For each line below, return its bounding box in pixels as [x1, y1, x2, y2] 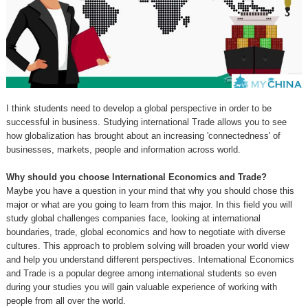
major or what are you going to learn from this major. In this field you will [5, 199, 292, 210]
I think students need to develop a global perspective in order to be [5, 103, 272, 114]
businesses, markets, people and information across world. [5, 144, 241, 155]
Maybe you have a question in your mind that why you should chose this [5, 186, 294, 197]
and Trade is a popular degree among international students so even [5, 268, 276, 279]
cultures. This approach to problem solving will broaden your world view [5, 241, 289, 252]
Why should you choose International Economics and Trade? [5, 172, 267, 183]
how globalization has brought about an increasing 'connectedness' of [5, 131, 280, 142]
